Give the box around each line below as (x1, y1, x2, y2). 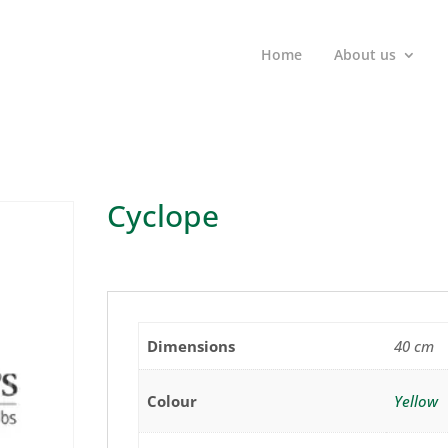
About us (334, 45, 397, 64)
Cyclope (106, 195, 219, 236)
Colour (147, 391, 198, 411)
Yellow (394, 391, 439, 411)
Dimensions (147, 336, 236, 356)
